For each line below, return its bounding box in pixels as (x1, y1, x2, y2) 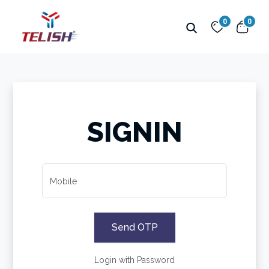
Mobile (50, 176, 77, 186)
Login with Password (94, 255, 175, 265)
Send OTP (111, 221, 158, 233)
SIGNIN (86, 115, 183, 148)
